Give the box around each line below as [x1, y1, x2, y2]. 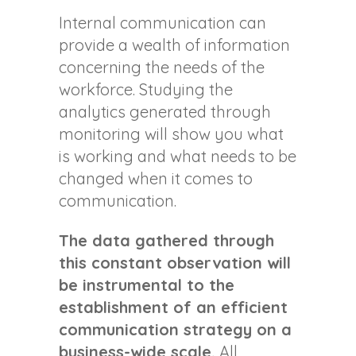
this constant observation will [59, 253, 291, 273]
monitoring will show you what [59, 124, 284, 145]
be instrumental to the [59, 275, 234, 296]
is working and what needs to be [59, 146, 296, 167]
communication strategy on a [59, 319, 292, 340]
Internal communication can [59, 13, 266, 33]
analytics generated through [59, 102, 271, 122]
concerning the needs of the [59, 57, 265, 78]
